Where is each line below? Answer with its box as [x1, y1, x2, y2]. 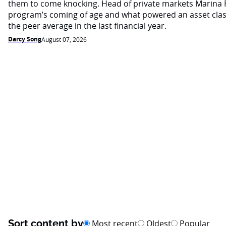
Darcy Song [8, 35, 41, 43]
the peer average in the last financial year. [8, 20, 166, 31]
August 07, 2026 [41, 35, 87, 43]
